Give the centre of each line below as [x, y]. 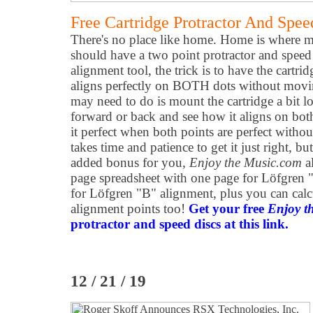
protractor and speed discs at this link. [180, 224]
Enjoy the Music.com [246, 162]
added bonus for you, [130, 162]
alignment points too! [130, 209]
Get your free [228, 209]
